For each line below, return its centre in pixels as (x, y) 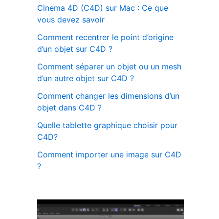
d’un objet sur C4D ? (75, 49)
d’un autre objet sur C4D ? (86, 78)
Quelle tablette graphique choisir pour (107, 125)
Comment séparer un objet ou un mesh (109, 66)
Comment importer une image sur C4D (109, 154)
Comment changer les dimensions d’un (108, 96)
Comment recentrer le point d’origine (105, 37)
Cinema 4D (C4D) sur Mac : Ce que (103, 8)
